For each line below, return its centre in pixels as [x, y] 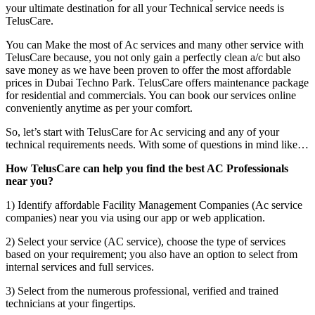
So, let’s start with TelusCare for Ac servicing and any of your [142, 132]
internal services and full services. [80, 267]
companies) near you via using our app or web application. [135, 218]
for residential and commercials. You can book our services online [151, 96]
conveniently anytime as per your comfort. [99, 108]
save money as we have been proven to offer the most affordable [148, 70]
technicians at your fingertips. [71, 304]
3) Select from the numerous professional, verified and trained [142, 291]
